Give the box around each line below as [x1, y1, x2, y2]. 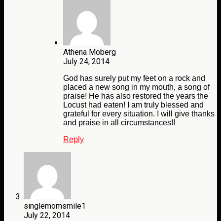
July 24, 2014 [63, 57, 110, 67]
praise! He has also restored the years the [63, 92, 208, 101]
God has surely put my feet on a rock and [63, 74, 205, 83]
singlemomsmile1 [24, 201, 86, 211]
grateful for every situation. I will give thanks [63, 110, 215, 118]
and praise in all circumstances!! [63, 118, 175, 127]
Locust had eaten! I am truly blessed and [63, 101, 204, 110]
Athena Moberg [63, 47, 116, 57]
